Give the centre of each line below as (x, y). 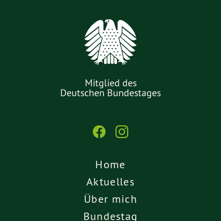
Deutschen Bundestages (110, 92)
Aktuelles (110, 181)
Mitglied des (110, 82)
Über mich (110, 199)
